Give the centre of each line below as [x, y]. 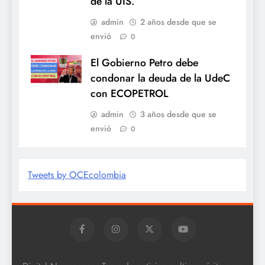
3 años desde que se [178, 114]
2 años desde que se [178, 22]
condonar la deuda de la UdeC [160, 78]
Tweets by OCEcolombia [77, 175]
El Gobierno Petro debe [144, 63]
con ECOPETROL [129, 94]
